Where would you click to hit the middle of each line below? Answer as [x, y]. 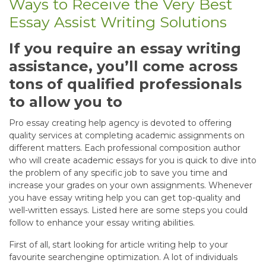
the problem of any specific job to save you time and [118, 172]
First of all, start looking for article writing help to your [118, 244]
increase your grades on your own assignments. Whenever [131, 185]
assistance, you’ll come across [123, 66]
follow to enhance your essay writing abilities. [102, 222]
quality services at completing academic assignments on [127, 135]
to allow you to [66, 102]
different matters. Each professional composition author [125, 148]
